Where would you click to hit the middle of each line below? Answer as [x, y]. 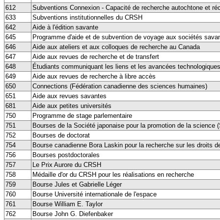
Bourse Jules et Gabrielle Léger [77, 184]
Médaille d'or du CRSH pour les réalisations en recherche [113, 174]
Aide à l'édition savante [65, 27]
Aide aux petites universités [72, 106]
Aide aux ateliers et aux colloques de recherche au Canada [116, 47]
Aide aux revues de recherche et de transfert [96, 56]
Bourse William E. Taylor [68, 204]
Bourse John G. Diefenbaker [73, 214]
